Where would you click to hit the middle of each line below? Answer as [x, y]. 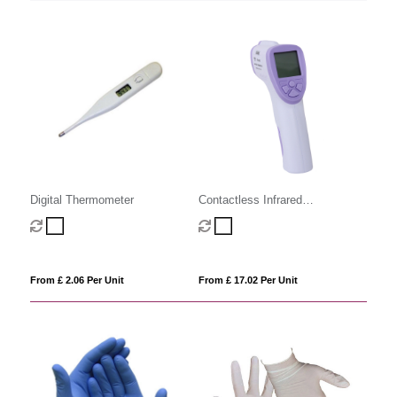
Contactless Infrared [250, 200]
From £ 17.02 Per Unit [248, 280]
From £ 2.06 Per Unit [77, 280]
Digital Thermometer [82, 200]
